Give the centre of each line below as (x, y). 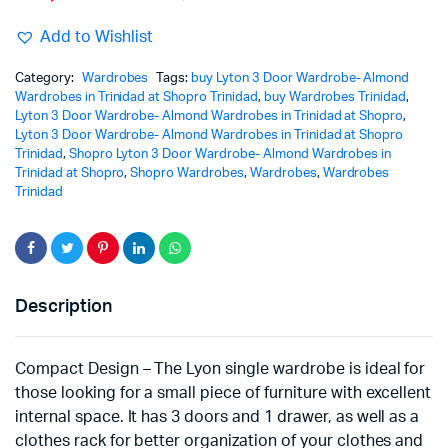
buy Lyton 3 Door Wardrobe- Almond (300, 78)
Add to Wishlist (96, 37)
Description (63, 307)
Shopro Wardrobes (187, 173)
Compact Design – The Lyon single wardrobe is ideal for (220, 369)
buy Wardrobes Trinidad (335, 97)
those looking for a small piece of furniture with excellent (223, 393)
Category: (46, 78)
